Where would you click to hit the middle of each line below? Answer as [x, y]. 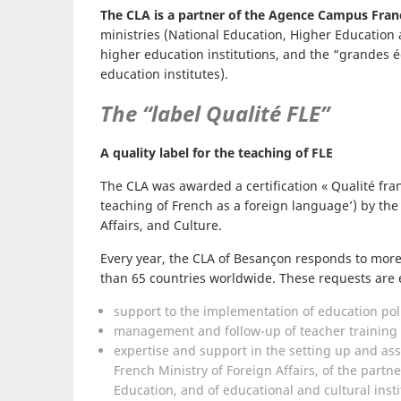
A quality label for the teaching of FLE [217, 153]
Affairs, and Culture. [161, 225]
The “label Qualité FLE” [215, 113]
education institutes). [164, 74]
